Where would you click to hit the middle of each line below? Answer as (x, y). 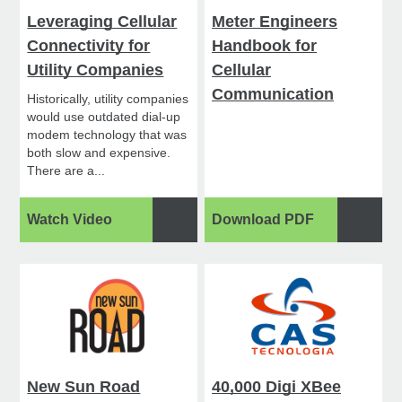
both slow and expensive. (99, 153)
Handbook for (265, 46)
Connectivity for (89, 46)
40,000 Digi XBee (277, 387)
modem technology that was (107, 135)
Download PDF (263, 220)
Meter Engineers (275, 22)
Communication (273, 95)
